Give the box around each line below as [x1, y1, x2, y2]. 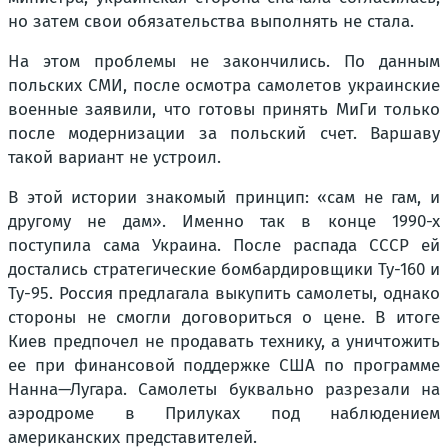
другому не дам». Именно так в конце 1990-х [8, 210, 440, 232]
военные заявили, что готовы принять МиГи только [8, 98, 440, 120]
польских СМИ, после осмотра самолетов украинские [8, 74, 440, 96]
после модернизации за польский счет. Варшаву [8, 122, 440, 144]
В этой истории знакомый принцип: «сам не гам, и [8, 186, 440, 208]
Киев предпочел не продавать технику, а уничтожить [8, 330, 440, 352]
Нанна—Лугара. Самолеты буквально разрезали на [8, 378, 440, 400]
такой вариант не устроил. [8, 146, 221, 168]
